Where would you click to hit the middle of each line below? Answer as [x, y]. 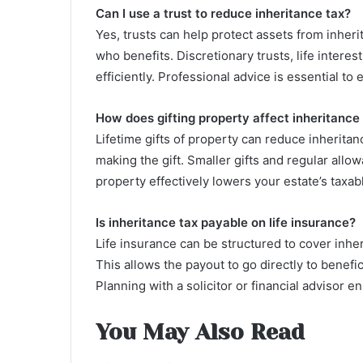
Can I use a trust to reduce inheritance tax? [223, 13]
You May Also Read [200, 331]
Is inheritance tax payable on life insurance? [226, 222]
